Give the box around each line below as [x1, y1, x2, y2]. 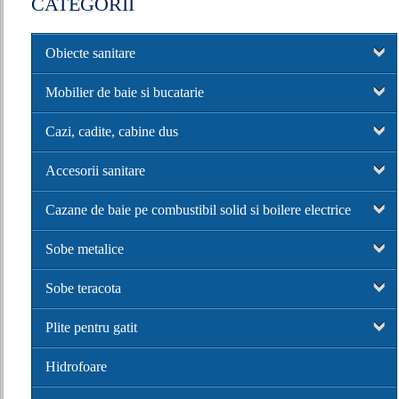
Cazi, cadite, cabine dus [45, 123, 178, 139]
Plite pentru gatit [45, 319, 137, 335]
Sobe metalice [45, 240, 124, 256]
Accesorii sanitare [45, 162, 145, 178]
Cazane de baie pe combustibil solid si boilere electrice [45, 201, 351, 217]
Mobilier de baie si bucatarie [45, 84, 204, 100]
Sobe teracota [45, 280, 121, 296]
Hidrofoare [45, 358, 107, 374]
